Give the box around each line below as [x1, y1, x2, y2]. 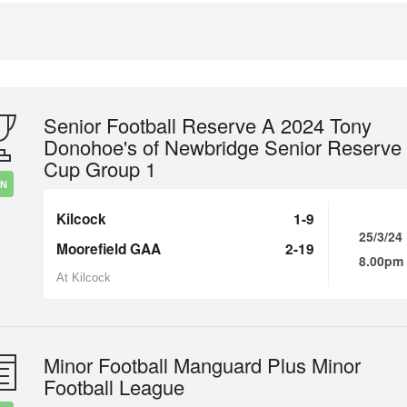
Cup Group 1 [44, 154, 156, 183]
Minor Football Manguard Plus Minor [44, 351, 361, 379]
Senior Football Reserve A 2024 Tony [44, 111, 372, 139]
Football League [44, 372, 184, 401]
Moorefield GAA [56, 239, 161, 259]
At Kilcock [56, 271, 111, 284]
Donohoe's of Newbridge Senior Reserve [44, 133, 402, 161]
